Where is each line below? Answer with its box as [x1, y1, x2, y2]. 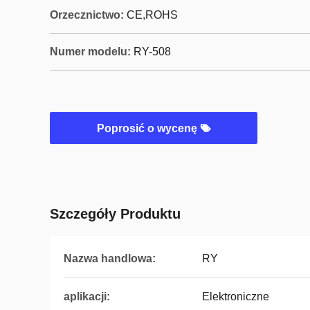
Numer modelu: [50, 46, 131, 57]
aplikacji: [64, 291, 110, 302]
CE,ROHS [127, 9, 178, 21]
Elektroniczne [202, 291, 269, 302]
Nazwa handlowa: [64, 253, 156, 264]
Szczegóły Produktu [50, 206, 181, 221]
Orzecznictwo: [50, 9, 124, 21]
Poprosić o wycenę [96, 122, 200, 134]
